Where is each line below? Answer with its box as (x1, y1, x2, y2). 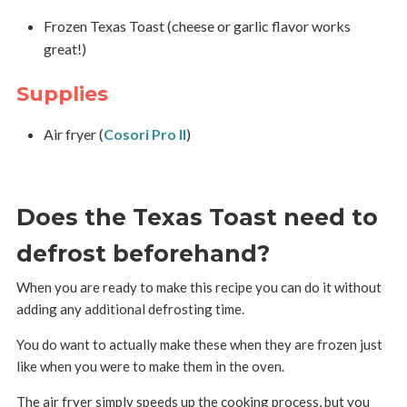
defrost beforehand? (15, 240, 270, 268)
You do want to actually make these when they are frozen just (15, 336, 382, 353)
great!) (43, 40, 86, 58)
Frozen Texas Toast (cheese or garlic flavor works (43, 17, 351, 35)
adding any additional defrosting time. (15, 301, 244, 318)
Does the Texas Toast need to (15, 203, 378, 232)
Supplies (15, 82, 108, 107)
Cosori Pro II (103, 125, 186, 144)
